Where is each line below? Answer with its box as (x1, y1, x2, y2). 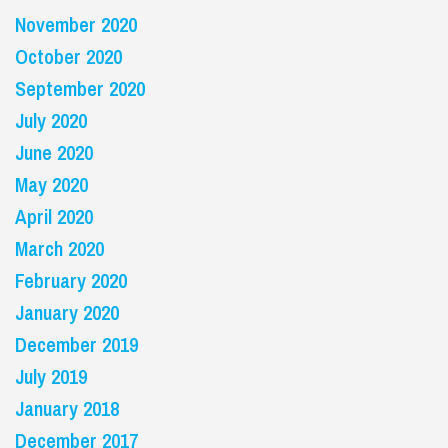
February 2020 (15, 267, 127, 294)
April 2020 (15, 203, 93, 230)
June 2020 (15, 139, 93, 166)
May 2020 (15, 171, 88, 198)
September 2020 (15, 75, 145, 102)
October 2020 (15, 43, 122, 70)
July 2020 (15, 107, 87, 134)
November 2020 (15, 11, 137, 38)
